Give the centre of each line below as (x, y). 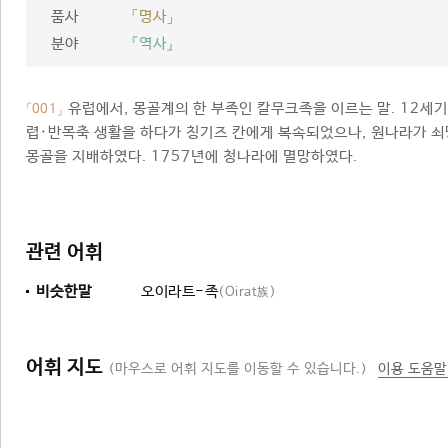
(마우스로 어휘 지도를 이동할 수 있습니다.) (238, 369)
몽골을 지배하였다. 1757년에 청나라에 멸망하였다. (192, 156)
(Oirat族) (247, 292)
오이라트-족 (179, 291)
